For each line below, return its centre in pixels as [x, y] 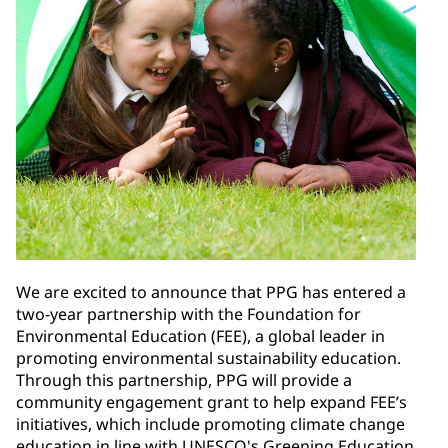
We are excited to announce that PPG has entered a [211, 292]
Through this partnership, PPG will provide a [184, 380]
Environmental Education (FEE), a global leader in [200, 336]
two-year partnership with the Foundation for [188, 314]
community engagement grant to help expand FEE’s [211, 402]
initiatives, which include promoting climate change [210, 424]
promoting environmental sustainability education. [208, 358]
